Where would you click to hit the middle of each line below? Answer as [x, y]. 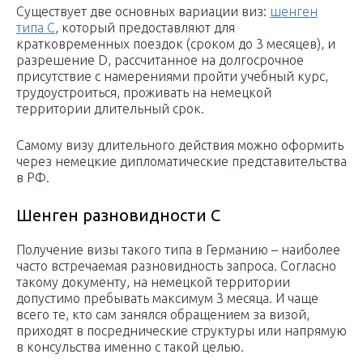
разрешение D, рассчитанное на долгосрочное [160, 60]
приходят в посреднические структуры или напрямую [181, 331]
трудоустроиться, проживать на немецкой [144, 93]
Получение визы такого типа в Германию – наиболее [178, 250]
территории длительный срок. [110, 109]
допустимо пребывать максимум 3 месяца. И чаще [167, 299]
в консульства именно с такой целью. [130, 347]
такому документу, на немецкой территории [153, 282]
